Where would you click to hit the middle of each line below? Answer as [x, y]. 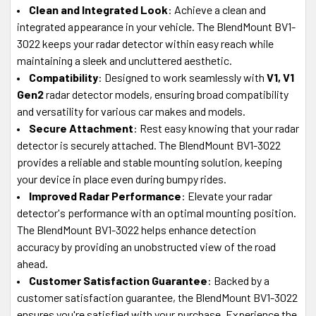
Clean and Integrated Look [98, 9]
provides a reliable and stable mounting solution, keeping [150, 162]
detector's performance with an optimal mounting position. [157, 212]
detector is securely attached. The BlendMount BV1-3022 [149, 145]
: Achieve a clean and [217, 9]
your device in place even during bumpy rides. [122, 178]
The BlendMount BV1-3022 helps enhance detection [136, 229]
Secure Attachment [81, 128]
